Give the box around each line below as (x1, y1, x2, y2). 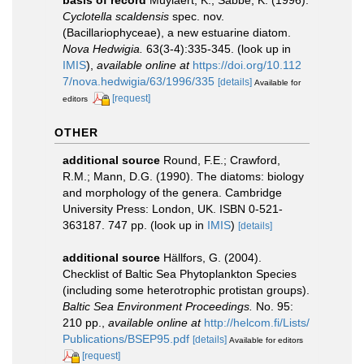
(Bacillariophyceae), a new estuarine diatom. (63, 26, 291, 39)
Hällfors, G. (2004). (163, 250, 262, 264)
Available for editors (229, 335, 303, 344)
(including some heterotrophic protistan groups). (63, 283, 310, 297)
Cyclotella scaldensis (63, 10, 169, 23)
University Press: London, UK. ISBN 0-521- (63, 201, 283, 215)
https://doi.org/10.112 (193, 58, 301, 71)
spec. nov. (169, 10, 224, 23)
